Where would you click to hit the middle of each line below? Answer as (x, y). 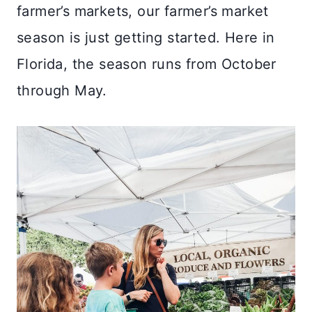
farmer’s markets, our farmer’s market (143, 11)
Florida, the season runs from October (147, 64)
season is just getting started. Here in (146, 37)
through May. (62, 90)
